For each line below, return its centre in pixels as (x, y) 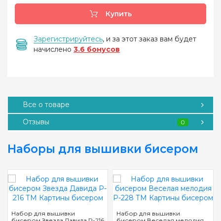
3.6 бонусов (97, 49)
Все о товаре (46, 105)
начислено (54, 49)
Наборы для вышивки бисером (103, 149)
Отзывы (36, 122)
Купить (117, 14)
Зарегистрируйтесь (68, 39)
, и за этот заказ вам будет (149, 39)
